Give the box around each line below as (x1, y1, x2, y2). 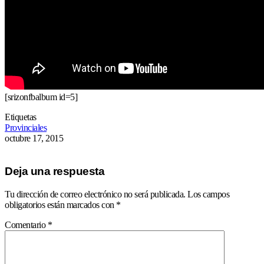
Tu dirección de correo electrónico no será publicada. (5, 189, 186, 200)
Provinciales (5, 122, 47, 133)
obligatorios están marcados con (5, 200, 116, 210)
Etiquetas (5, 111, 37, 122)
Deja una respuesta (5, 165, 104, 178)
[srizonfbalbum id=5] (5, 91, 77, 102)
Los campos (187, 189, 229, 200)
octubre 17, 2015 (5, 133, 63, 143)
